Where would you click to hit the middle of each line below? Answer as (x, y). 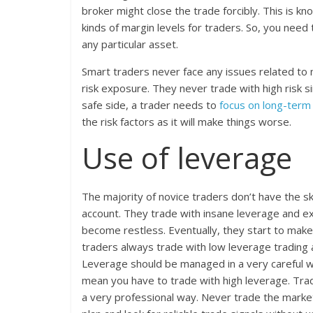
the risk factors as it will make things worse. (187, 122)
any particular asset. (130, 44)
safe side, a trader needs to (151, 105)
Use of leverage (187, 158)
